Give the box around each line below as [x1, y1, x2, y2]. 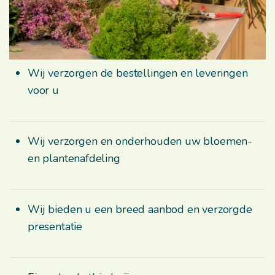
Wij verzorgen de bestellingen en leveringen [28, 65, 248, 80]
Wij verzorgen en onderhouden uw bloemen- [28, 133, 252, 149]
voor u [28, 82, 59, 98]
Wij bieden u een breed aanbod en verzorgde [28, 201, 252, 217]
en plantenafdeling [28, 150, 120, 166]
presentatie [28, 219, 83, 234]
